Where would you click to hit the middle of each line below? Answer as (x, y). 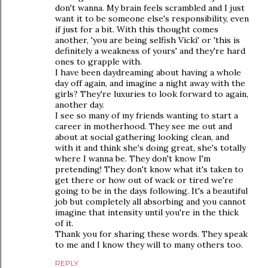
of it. (64, 223)
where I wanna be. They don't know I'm (133, 158)
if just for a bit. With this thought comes (137, 29)
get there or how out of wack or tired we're (144, 180)
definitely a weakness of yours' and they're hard (150, 51)
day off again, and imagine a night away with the (150, 83)
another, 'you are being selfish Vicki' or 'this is (147, 40)
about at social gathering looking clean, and (142, 137)
